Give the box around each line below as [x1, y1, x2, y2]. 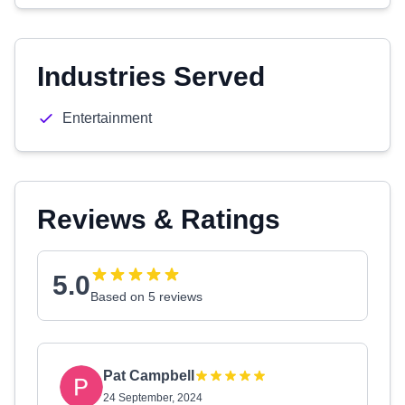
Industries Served [37, 61, 265, 91]
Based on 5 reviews [90, 289, 202, 304]
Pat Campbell [103, 368, 194, 383]
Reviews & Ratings [37, 204, 280, 234]
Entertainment [62, 110, 152, 126]
